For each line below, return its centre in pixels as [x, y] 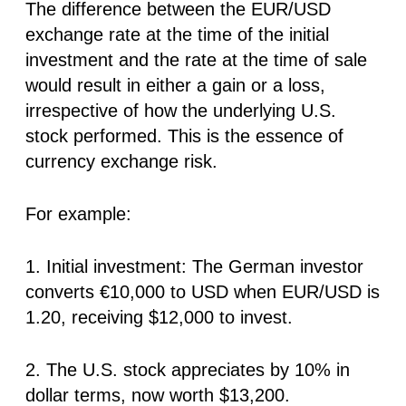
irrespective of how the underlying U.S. [181, 110]
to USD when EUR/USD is [272, 291]
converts [63, 291]
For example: [78, 213]
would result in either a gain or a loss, [175, 85]
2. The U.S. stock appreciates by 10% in [188, 369]
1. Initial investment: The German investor [194, 266]
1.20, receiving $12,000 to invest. [159, 317]
